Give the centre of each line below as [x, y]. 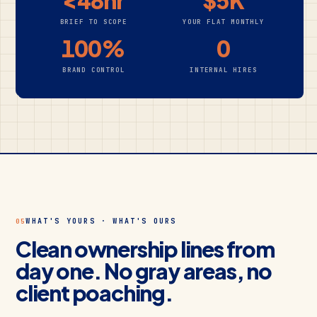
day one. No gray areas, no [144, 271]
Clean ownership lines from [145, 249]
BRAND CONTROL [94, 70]
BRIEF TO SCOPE [93, 22]
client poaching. [94, 293]
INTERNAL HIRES [224, 70]
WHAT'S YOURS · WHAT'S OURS [101, 221]
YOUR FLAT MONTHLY [223, 22]
